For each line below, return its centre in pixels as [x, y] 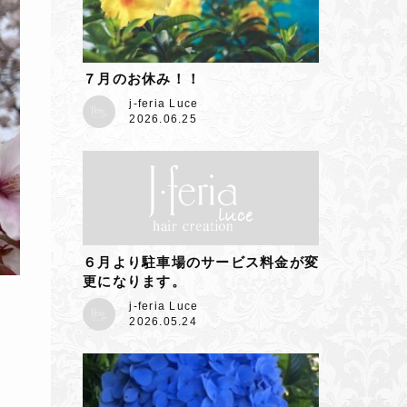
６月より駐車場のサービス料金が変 [201, 262]
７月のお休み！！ [142, 79]
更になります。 [134, 281]
